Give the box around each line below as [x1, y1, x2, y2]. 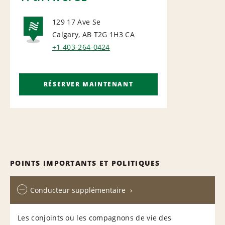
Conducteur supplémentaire [30, 185, 126, 195]
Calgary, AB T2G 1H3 [52, 29, 124, 39]
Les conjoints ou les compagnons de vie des [18, 212, 172, 222]
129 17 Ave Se [52, 17, 101, 27]
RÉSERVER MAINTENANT [43, 79, 134, 88]
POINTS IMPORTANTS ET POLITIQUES [10, 158, 160, 168]
